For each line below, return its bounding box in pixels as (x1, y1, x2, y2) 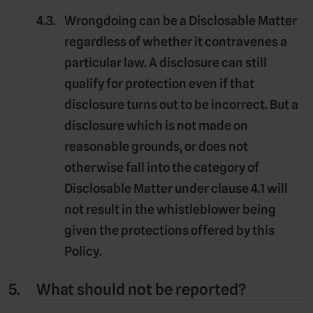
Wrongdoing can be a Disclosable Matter (64, 13, 297, 28)
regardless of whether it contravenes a (64, 34, 287, 49)
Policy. (64, 243, 102, 259)
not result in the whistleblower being (64, 201, 276, 217)
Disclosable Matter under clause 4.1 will (64, 180, 288, 196)
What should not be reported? (36, 279, 246, 298)
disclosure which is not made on (64, 117, 248, 133)
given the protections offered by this (64, 222, 275, 238)
